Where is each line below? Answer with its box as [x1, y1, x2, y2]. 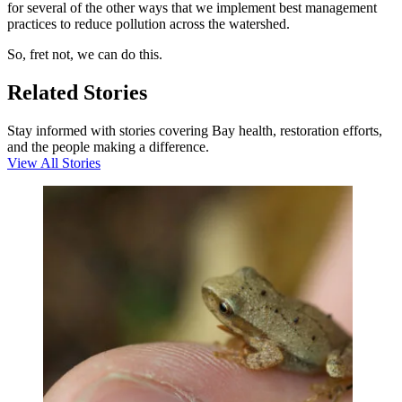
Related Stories [7, 80, 147, 104]
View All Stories [7, 154, 100, 170]
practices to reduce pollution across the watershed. [7, 15, 290, 31]
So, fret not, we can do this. [7, 46, 162, 62]
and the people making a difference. [7, 138, 209, 154]
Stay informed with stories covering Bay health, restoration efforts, [7, 122, 382, 138]
